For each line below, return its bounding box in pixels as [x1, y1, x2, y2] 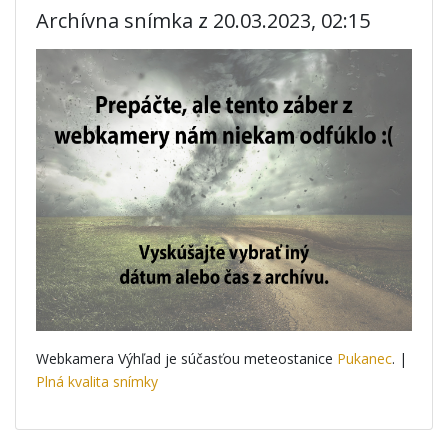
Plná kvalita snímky [36, 372, 158, 391]
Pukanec [337, 349, 392, 368]
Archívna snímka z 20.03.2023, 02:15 [36, 7, 370, 34]
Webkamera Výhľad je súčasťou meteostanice [36, 349, 337, 368]
